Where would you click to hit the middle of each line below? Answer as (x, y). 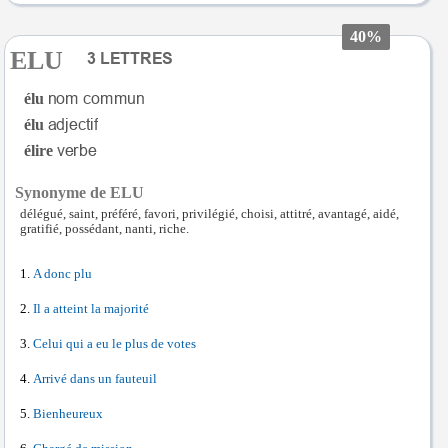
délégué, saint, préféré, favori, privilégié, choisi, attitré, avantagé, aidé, (209, 214)
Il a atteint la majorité (91, 309)
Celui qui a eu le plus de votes (114, 344)
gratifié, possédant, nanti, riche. (104, 229)
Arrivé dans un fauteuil (95, 379)
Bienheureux (68, 414)
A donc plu (62, 274)
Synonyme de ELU (79, 193)
